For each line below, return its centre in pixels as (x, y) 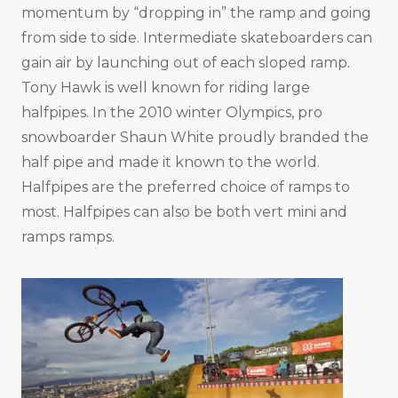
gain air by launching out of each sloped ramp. (186, 63)
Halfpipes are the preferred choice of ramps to (186, 187)
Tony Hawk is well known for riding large (166, 88)
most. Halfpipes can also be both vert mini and (184, 212)
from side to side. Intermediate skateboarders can (197, 38)
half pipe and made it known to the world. (171, 163)
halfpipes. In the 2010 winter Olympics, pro (172, 113)
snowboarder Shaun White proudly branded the (195, 138)
